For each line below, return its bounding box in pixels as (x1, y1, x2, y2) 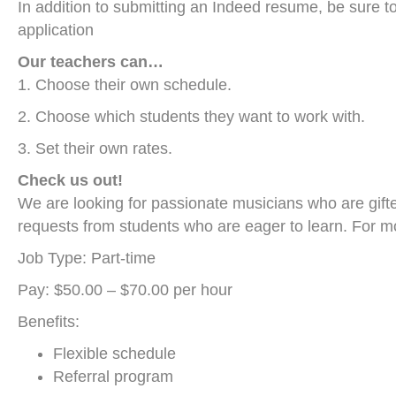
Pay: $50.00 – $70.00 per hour (18, 281, 232, 299)
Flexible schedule (53, 345, 176, 362)
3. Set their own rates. (18, 140, 172, 157)
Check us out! (18, 171, 123, 189)
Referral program (53, 368, 173, 385)
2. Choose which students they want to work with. (18, 108, 365, 126)
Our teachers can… (18, 53, 164, 71)
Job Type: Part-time (18, 249, 156, 267)
